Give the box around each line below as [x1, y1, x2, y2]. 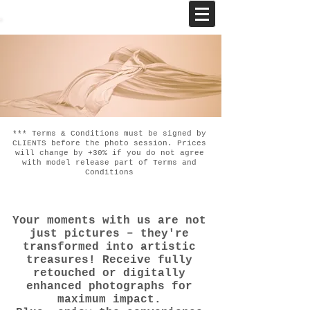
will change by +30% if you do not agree [15, 149, 204, 157]
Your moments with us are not [12, 215, 206, 227]
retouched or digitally [33, 267, 185, 280]
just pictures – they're [30, 228, 189, 240]
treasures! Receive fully [26, 254, 192, 266]
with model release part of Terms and [22, 158, 197, 167]
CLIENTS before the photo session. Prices [12, 139, 206, 147]
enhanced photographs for [26, 280, 192, 293]
